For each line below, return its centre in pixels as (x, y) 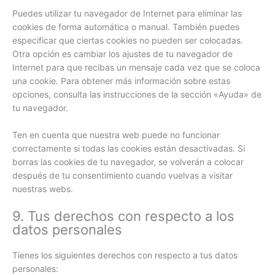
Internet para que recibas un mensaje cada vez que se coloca (136, 67)
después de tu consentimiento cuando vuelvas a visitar (122, 176)
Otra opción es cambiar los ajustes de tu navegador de (122, 53)
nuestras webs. (43, 189)
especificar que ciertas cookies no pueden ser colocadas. (128, 40)
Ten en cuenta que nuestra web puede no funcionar (116, 135)
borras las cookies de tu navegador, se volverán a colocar (128, 162)
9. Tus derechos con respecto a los (123, 216)
